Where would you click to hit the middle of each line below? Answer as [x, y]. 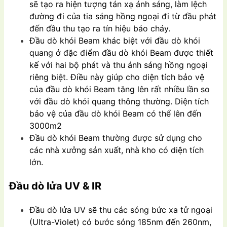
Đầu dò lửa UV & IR [55, 186]
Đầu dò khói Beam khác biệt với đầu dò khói [115, 41]
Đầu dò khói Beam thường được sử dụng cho [116, 138]
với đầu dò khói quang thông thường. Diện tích [119, 102]
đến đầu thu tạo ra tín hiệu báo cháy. [100, 29]
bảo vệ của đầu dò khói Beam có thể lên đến [115, 114]
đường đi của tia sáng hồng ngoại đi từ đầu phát [123, 16]
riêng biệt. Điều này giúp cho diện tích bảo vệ [117, 77]
